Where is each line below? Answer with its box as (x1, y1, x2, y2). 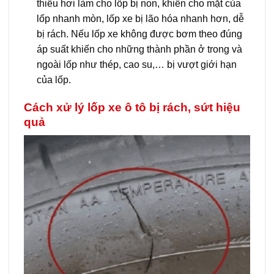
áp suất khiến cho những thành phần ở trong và (36, 43, 242, 54)
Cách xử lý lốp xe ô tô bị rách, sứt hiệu (24, 100, 240, 114)
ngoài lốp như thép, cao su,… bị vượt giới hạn (36, 59, 237, 70)
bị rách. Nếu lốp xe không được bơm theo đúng (36, 28, 242, 39)
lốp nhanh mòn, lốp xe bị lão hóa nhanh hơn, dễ (36, 13, 244, 24)
